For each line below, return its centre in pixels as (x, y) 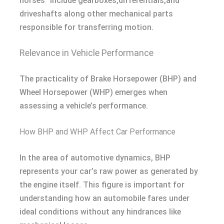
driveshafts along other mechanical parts (96, 14)
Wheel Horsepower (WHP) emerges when (93, 92)
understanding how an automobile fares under (104, 198)
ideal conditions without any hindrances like (100, 212)
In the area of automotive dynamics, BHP (95, 158)
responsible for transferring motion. (86, 27)
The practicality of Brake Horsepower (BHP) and (108, 79)
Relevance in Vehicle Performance (86, 53)
